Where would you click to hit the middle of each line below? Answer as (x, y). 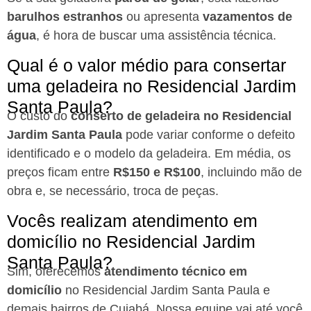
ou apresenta (163, 17)
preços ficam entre (60, 172)
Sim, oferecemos (56, 271)
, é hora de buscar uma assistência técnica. (158, 36)
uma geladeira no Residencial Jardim (152, 86)
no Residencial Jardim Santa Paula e (166, 290)
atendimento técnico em (176, 271)
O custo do (39, 116)
